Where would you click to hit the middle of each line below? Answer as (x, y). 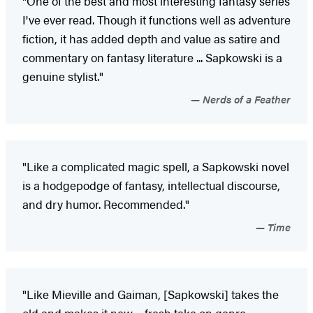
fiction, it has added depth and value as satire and (151, 39)
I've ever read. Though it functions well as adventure (156, 20)
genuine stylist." (63, 77)
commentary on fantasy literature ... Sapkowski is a (152, 58)
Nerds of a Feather (245, 99)
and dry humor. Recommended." (106, 204)
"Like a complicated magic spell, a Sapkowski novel (156, 167)
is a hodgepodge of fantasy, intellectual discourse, (151, 185)
